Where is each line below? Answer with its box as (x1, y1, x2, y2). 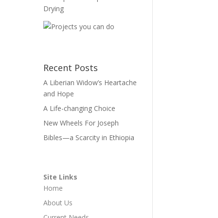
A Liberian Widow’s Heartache (43, 78, 137, 88)
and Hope (43, 89, 74, 99)
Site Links (43, 172, 78, 182)
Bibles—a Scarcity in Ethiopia (43, 133, 135, 143)
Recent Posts (43, 62, 98, 74)
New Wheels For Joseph (43, 118, 119, 128)
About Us (43, 198, 73, 208)
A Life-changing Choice (43, 104, 116, 113)
